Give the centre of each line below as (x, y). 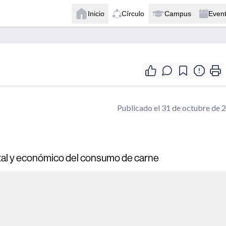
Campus (178, 13)
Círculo (133, 13)
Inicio (96, 13)
